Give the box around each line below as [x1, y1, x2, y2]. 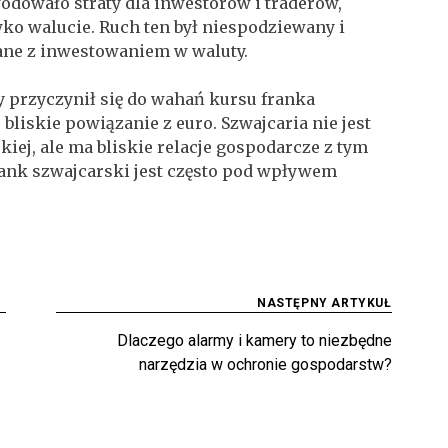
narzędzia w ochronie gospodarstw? [138, 354, 392, 374]
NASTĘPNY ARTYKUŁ [257, 295, 392, 310]
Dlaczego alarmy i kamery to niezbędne [116, 330, 392, 350]
